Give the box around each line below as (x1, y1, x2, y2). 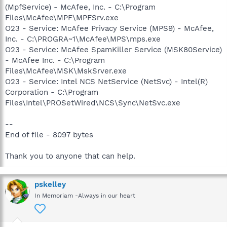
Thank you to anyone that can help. (5, 151, 135, 161)
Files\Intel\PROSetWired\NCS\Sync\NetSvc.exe (5, 98, 180, 107)
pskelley (34, 179, 66, 189)
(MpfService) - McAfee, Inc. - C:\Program (5, 2, 156, 12)
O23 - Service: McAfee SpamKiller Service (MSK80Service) (5, 45, 222, 54)
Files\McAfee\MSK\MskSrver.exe (5, 66, 127, 75)
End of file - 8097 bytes (5, 130, 93, 139)
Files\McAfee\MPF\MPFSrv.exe (5, 13, 119, 22)
